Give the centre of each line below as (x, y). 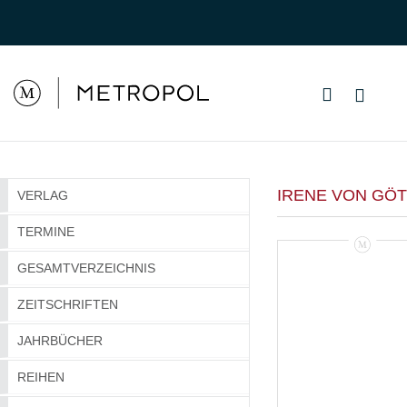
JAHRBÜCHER (60, 341)
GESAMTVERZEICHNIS (86, 268)
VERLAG (43, 196)
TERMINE (46, 232)
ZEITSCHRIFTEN (68, 305)
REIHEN (41, 377)
